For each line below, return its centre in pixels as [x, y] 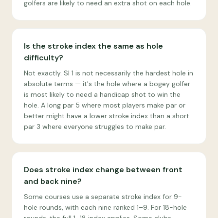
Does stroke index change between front [103, 170]
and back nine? [53, 181]
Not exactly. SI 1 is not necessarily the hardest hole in [109, 73]
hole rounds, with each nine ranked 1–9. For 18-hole [105, 207]
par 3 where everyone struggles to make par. [95, 127]
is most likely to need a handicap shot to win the [102, 94]
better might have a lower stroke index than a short [107, 116]
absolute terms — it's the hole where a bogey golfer [107, 84]
